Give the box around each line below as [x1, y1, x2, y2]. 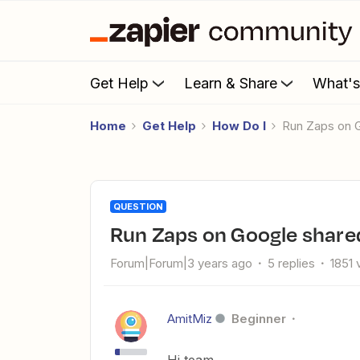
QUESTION [113, 201, 163, 212]
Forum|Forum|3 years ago [110, 256, 252, 271]
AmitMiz [167, 311, 212, 326]
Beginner [231, 311, 286, 326]
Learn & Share [184, 74, 277, 92]
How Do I [212, 118, 266, 133]
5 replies [268, 256, 315, 271]
